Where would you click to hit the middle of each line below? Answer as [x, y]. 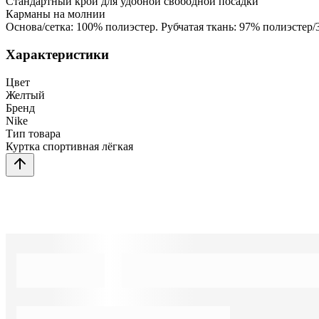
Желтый [25, 95]
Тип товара [33, 133]
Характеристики [57, 55]
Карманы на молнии [56, 14]
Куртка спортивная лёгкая [69, 146]
